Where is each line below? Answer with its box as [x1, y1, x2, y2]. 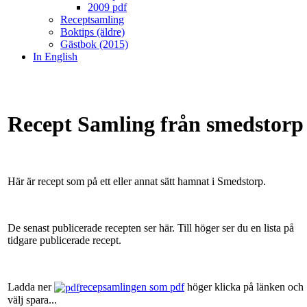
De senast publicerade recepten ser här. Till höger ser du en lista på [8, 221, 294, 234]
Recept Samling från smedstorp [8, 112, 304, 137]
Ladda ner [8, 280, 54, 293]
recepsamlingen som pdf [79, 280, 184, 293]
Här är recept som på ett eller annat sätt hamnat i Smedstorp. [8, 175, 266, 187]
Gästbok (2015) [60, 38, 128, 50]
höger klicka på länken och [184, 280, 304, 293]
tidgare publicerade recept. [8, 234, 121, 246]
